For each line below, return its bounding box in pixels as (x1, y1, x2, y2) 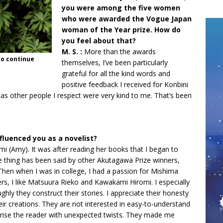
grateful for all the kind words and (62, 69, 170, 78)
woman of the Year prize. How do (62, 25, 181, 34)
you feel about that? (62, 36, 136, 45)
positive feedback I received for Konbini (62, 80, 188, 89)
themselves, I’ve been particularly (62, 58, 168, 67)
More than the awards (82, 47, 156, 56)
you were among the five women (62, 3, 180, 12)
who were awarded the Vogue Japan (62, 14, 192, 23)
